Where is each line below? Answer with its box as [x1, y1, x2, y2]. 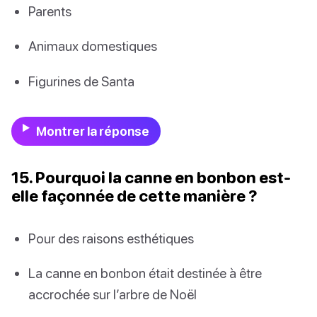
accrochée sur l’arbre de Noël [28, 286, 197, 303]
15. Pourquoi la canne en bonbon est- [11, 167, 291, 187]
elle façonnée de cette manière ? [11, 185, 258, 205]
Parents [28, 3, 71, 20]
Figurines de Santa [28, 72, 134, 89]
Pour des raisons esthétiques [28, 229, 194, 246]
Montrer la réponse [35, 123, 149, 139]
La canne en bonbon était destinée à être [28, 265, 262, 282]
